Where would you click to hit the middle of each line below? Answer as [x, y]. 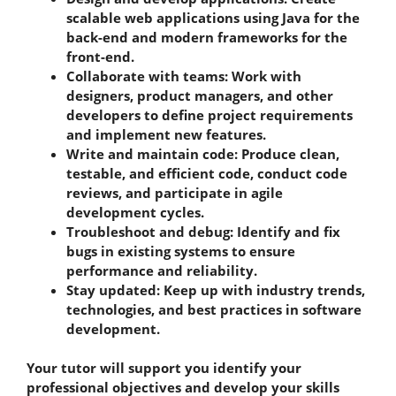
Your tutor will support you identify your [164, 368]
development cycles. [137, 212]
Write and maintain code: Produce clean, [203, 153]
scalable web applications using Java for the [213, 17]
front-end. [102, 56]
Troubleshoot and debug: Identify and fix [203, 231]
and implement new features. [168, 134]
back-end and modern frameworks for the [207, 37]
